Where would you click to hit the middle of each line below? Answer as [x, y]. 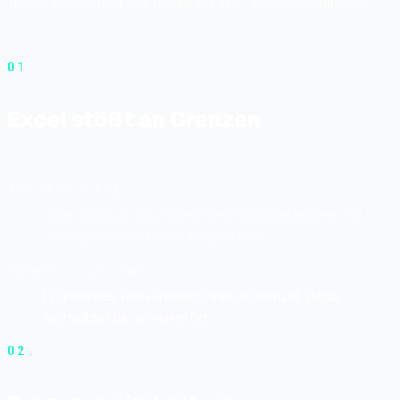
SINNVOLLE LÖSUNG [78, 271]
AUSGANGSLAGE [65, 190]
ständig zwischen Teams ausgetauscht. [154, 236]
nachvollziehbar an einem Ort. [127, 317]
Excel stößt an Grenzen [134, 119]
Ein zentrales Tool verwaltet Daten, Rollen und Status [192, 296]
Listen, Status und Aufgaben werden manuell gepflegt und [202, 215]
